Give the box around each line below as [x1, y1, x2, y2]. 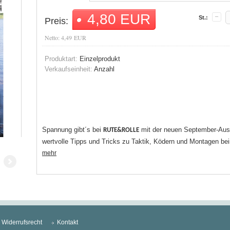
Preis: [45, 16, 68, 26]
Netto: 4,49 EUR [45, 33, 86, 42]
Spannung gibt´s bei [42, 126, 103, 133]
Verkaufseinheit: [45, 65, 92, 73]
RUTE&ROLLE [103, 127, 139, 133]
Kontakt [57, 219, 78, 226]
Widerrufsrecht [2, 219, 42, 226]
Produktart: [45, 55, 78, 63]
